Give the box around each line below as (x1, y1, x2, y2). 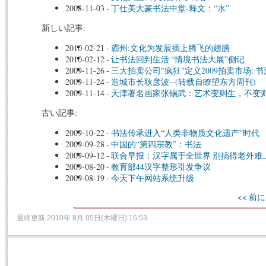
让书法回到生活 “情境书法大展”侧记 (110, 53, 245, 65)
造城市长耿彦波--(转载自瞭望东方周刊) (110, 75, 256, 87)
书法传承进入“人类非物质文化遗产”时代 (110, 126, 259, 138)
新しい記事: (41, 22, 85, 34)
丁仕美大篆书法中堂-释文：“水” (110, 2, 229, 14)
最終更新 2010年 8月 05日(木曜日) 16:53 (17, 214, 147, 223)
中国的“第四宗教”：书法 (110, 138, 201, 150)
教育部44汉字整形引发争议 (110, 160, 211, 172)
